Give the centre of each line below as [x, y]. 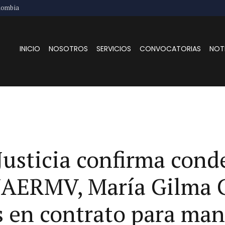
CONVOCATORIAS [171, 49]
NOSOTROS [69, 49]
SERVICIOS [114, 49]
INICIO [30, 49]
